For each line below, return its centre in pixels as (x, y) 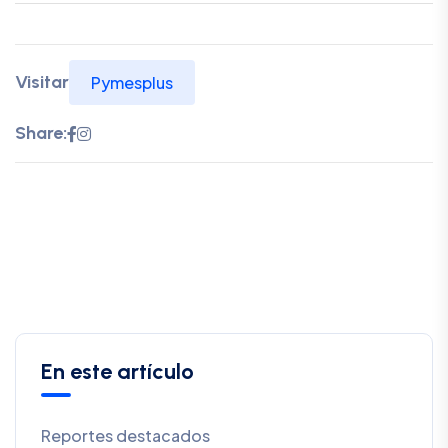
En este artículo (117, 372)
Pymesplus (132, 83)
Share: (41, 133)
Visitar (42, 82)
